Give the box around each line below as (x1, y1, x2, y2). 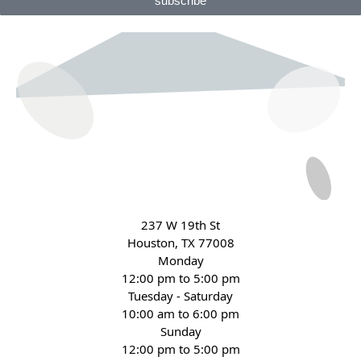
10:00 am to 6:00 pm (122, 305, 239, 322)
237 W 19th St (141, 217, 220, 234)
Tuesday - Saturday (128, 288, 233, 305)
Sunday (160, 323, 201, 340)
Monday (157, 252, 204, 269)
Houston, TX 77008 (127, 234, 234, 251)
